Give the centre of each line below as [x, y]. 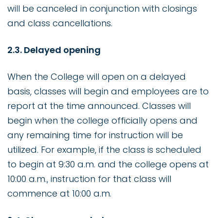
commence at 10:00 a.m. [59, 194]
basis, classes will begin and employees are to [108, 91]
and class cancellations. [60, 23]
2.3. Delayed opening [54, 50]
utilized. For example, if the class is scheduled [104, 150]
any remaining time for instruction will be [95, 135]
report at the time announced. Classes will [99, 106]
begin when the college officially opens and [102, 121]
